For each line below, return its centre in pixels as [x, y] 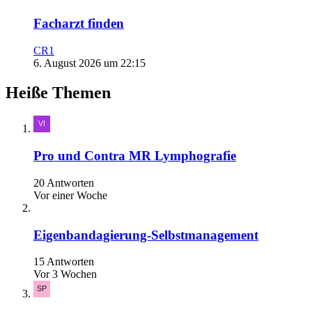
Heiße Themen [58, 92]
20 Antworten [64, 182]
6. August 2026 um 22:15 [89, 63]
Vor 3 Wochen [65, 274]
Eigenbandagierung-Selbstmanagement [146, 235]
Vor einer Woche [70, 195]
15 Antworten [64, 262]
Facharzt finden [79, 23]
